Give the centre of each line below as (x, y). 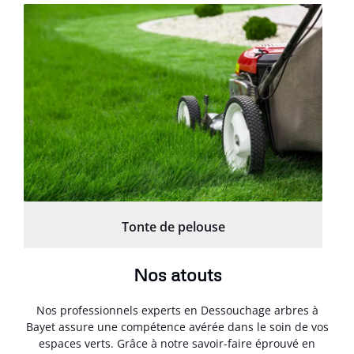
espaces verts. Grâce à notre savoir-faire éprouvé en (177, 343)
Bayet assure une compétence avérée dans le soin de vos (177, 326)
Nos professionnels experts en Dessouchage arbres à (177, 310)
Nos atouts (177, 274)
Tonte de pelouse (173, 226)
